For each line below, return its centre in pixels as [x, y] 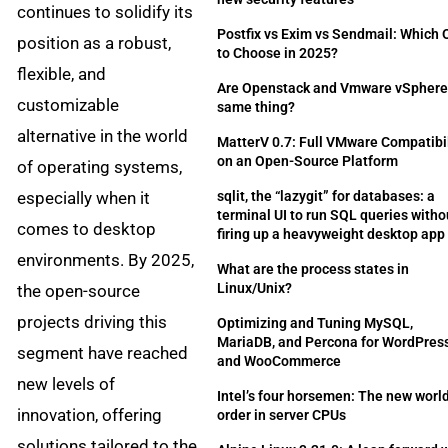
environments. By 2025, [106, 260]
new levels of [66, 384]
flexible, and [62, 74]
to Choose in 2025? [278, 53]
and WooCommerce [279, 361]
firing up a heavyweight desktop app [331, 234]
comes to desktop [87, 229]
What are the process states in [313, 269]
